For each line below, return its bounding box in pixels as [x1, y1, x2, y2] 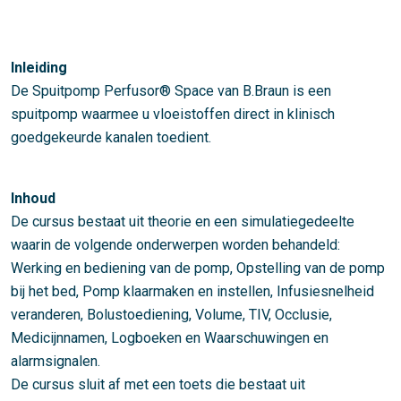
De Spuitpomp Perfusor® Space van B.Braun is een [11, 82, 331, 100]
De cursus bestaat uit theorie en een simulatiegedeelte [11, 213, 354, 231]
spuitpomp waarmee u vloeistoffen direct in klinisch [11, 106, 335, 124]
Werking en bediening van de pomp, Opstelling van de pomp [11, 260, 385, 277]
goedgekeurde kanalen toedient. [11, 129, 211, 147]
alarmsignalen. [11, 353, 100, 371]
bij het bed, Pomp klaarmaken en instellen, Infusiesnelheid [11, 283, 374, 301]
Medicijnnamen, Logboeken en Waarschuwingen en [11, 329, 328, 347]
